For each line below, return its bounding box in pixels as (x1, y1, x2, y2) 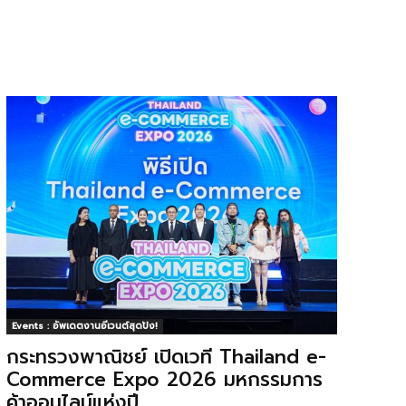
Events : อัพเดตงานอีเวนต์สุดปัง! (11, 318, 158, 333)
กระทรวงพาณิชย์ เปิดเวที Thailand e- (5, 342, 326, 372)
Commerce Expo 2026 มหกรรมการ (5, 364, 323, 394)
